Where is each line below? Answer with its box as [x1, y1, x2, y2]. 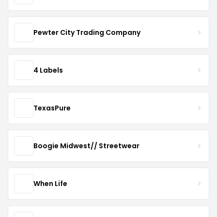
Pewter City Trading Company [33, 27, 140, 37]
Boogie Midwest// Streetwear [33, 140, 139, 151]
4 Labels [33, 65, 63, 75]
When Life [33, 178, 67, 188]
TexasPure [33, 103, 71, 113]
